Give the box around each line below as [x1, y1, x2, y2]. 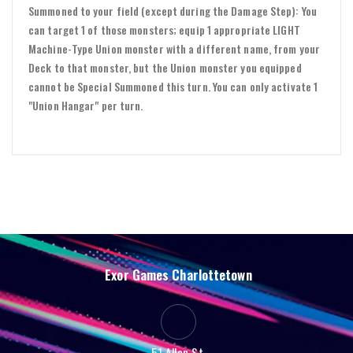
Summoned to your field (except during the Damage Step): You [28, 2, 317, 19]
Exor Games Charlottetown [105, 265, 252, 285]
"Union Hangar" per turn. [28, 96, 143, 113]
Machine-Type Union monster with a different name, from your [28, 39, 320, 57]
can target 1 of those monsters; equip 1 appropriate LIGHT [28, 20, 300, 38]
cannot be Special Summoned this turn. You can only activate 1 [28, 77, 318, 95]
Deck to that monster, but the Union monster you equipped [28, 58, 302, 76]
